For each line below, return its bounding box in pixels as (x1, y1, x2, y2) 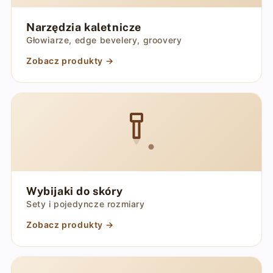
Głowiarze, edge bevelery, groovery (26, 35, 182, 45)
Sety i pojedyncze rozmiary (26, 199, 145, 209)
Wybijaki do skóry (26, 185, 123, 197)
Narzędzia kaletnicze (26, 21, 141, 34)
